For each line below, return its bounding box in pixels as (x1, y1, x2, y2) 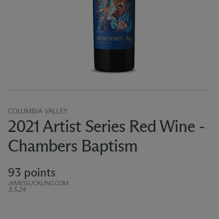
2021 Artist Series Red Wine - (8, 116, 205, 137)
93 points (8, 165, 56, 180)
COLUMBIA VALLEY (8, 107, 68, 116)
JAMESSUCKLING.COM (8, 179, 68, 187)
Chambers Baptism (8, 135, 137, 156)
